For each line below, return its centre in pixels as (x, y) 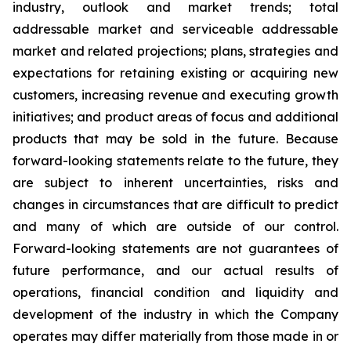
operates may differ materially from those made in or (175, 336)
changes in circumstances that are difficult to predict (175, 204)
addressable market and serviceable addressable (175, 29)
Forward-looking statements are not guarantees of (175, 248)
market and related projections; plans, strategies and (175, 51)
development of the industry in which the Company (175, 314)
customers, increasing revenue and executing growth (175, 95)
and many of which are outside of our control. (175, 226)
